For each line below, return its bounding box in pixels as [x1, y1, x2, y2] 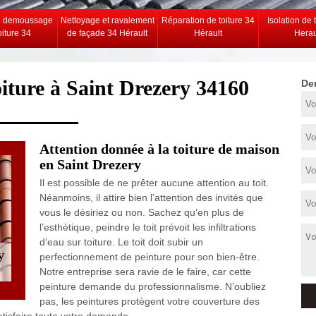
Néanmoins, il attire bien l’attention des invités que [39, 192, 263, 203]
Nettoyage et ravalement [60, 16, 154, 25]
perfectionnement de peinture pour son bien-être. [39, 251, 260, 262]
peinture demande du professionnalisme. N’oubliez [39, 281, 266, 292]
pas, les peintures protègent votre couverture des [39, 296, 260, 307]
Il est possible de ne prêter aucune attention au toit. [39, 177, 269, 188]
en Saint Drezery [39, 157, 141, 172]
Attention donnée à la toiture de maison [39, 141, 279, 157]
